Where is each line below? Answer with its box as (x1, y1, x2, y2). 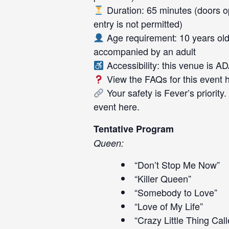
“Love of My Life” (134, 199, 203, 213)
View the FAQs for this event (104, 72, 225, 85)
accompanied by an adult (94, 44, 196, 58)
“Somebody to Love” (134, 186, 217, 199)
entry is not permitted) (94, 17, 182, 30)
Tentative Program (94, 122, 174, 135)
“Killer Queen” (134, 172, 191, 185)
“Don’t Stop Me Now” (134, 158, 220, 171)
